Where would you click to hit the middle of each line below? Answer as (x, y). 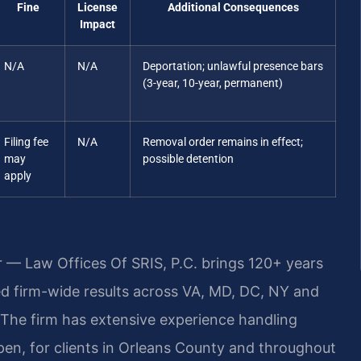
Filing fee (26, 142)
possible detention (188, 159)
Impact (98, 24)
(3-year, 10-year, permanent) (213, 83)
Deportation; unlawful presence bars (233, 66)
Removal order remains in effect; (223, 142)
